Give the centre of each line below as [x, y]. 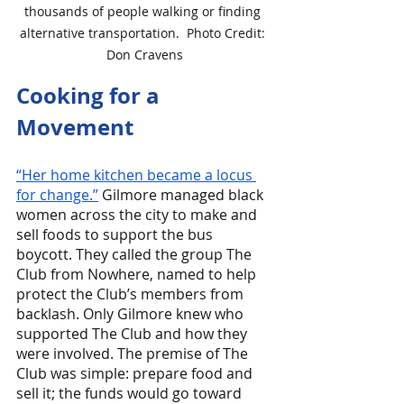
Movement [75, 128]
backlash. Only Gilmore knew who [132, 314]
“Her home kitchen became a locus [136, 175]
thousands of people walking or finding [144, 12]
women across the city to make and [138, 215]
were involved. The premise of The [134, 354]
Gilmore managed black [183, 195]
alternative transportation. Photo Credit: [144, 33]
